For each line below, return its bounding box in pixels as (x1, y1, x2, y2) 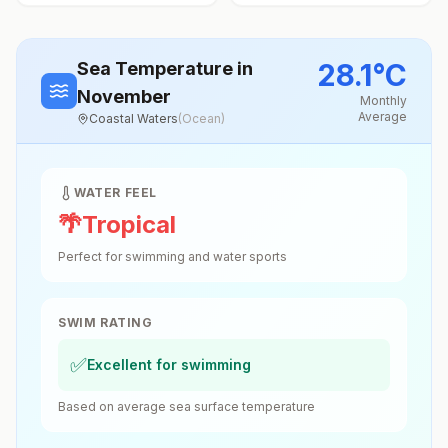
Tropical (82, 210, 176, 239)
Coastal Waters (89, 111, 178, 126)
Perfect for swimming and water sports (58, 249, 287, 264)
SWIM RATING (58, 315, 153, 330)
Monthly (360, 93, 407, 108)
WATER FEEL (74, 185, 157, 200)
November (77, 86, 171, 107)
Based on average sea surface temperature (58, 399, 315, 414)
